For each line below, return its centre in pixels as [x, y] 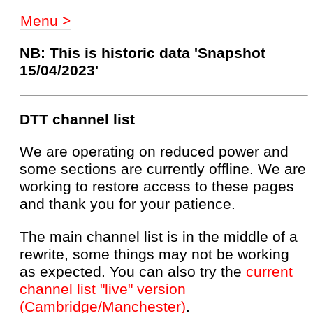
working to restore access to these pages [157, 187]
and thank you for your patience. [128, 204]
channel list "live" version [103, 289]
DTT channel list [77, 119]
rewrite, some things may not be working [154, 254]
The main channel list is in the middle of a [159, 236]
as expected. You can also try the [133, 271]
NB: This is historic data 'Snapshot [143, 53]
